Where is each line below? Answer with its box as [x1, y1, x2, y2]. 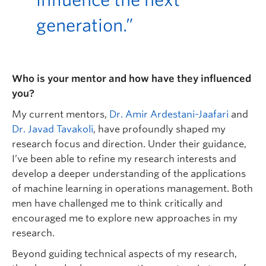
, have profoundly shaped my [93, 123, 226, 135]
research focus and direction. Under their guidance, [12, 138, 246, 150]
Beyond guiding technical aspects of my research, [12, 248, 237, 260]
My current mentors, [12, 109, 109, 121]
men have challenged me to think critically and [12, 198, 223, 210]
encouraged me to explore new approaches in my [12, 213, 237, 224]
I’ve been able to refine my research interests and [12, 153, 236, 165]
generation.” [36, 15, 134, 36]
